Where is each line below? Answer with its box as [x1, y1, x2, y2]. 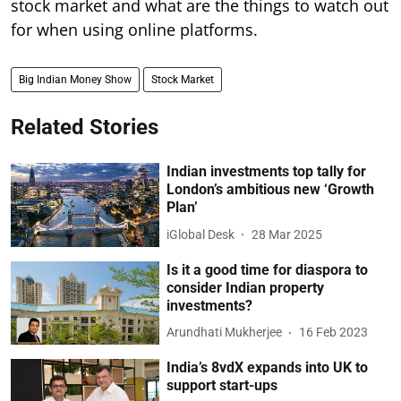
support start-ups [166, 377, 278, 395]
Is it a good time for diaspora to [166, 260, 369, 278]
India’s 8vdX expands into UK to [166, 359, 369, 377]
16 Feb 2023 [299, 325, 369, 340]
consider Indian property [166, 278, 325, 296]
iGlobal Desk [166, 226, 235, 242]
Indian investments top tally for [166, 163, 367, 181]
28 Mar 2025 [252, 226, 323, 242]
